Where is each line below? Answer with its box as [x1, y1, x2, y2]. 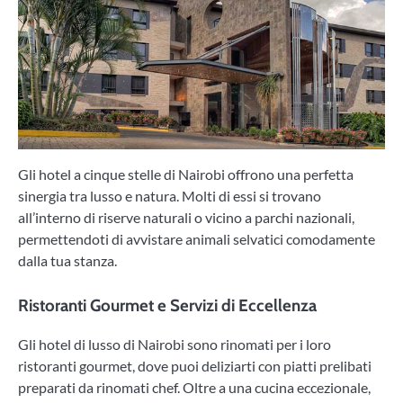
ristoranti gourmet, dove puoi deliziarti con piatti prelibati [18, 356, 372, 374]
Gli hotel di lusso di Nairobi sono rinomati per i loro [18, 335, 331, 353]
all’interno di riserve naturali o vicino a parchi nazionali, [18, 209, 354, 227]
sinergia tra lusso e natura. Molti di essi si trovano [18, 187, 321, 205]
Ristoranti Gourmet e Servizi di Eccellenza [18, 295, 317, 317]
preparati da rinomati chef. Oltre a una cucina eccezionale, [18, 378, 371, 396]
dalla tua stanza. [18, 252, 117, 270]
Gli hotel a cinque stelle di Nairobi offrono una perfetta [18, 166, 354, 184]
